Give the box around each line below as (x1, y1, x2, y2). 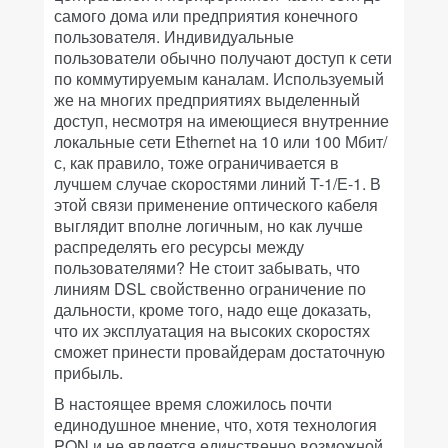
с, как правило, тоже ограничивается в (54, 151, 339, 174)
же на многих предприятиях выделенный (54, 88, 360, 111)
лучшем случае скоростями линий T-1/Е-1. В (54, 172, 381, 195)
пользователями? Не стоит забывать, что (54, 256, 360, 279)
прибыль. (54, 361, 123, 384)
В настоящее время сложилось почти (54, 392, 332, 415)
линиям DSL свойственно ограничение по (54, 277, 366, 300)
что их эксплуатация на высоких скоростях (54, 319, 370, 342)
